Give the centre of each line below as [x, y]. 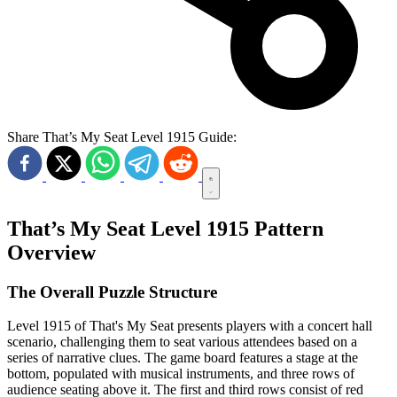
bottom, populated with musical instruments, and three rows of [181, 374]
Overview [51, 252]
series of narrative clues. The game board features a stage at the [183, 358]
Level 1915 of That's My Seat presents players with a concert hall [190, 326]
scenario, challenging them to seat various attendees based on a [182, 342]
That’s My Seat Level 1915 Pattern [165, 228]
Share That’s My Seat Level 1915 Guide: [122, 136]
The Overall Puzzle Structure [112, 292]
